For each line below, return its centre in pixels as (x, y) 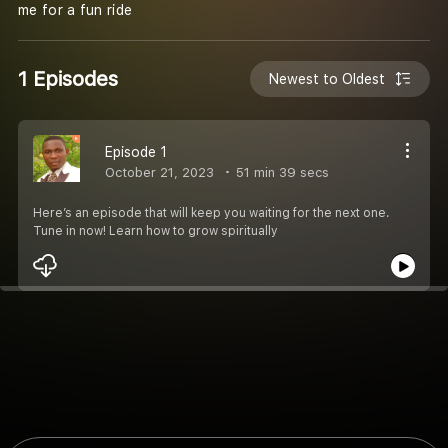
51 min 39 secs (280, 172)
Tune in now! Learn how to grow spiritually (155, 230)
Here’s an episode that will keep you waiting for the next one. (211, 212)
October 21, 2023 (159, 172)
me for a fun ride (75, 10)
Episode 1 (136, 151)
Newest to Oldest (327, 78)
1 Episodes (68, 78)
